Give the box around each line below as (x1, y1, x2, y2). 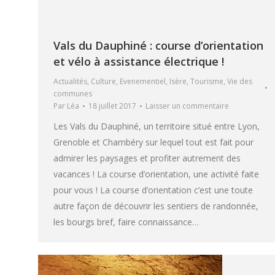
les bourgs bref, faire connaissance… (53, 215, 199, 228)
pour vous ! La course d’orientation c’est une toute (53, 184, 253, 196)
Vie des (227, 76, 252, 87)
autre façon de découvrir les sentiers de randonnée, (53, 199, 258, 212)
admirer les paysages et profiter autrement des (53, 152, 241, 164)
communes (53, 88, 92, 99)
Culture (91, 76, 116, 87)
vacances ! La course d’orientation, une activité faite (53, 168, 259, 180)
